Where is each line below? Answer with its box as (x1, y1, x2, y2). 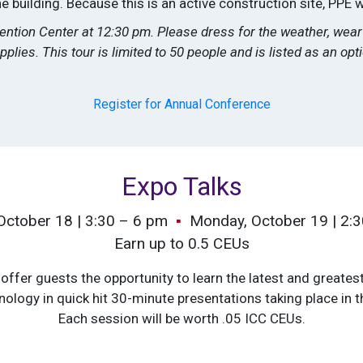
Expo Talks (121, 170, 242, 202)
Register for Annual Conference (92, 96, 271, 112)
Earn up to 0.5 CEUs (113, 233, 250, 253)
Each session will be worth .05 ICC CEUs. (58, 310, 305, 327)
